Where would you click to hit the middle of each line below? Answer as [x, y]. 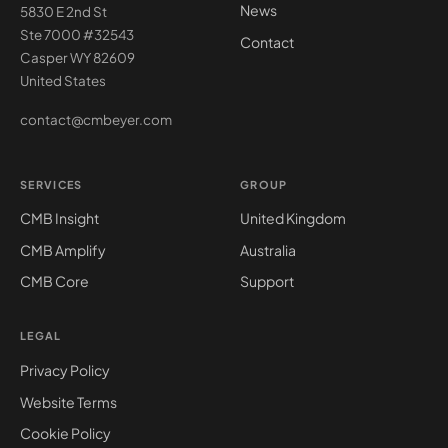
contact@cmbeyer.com [96, 120]
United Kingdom [293, 218]
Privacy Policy [65, 370]
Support [267, 281]
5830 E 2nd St [63, 12]
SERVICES [51, 184]
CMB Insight [59, 218]
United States [63, 81]
